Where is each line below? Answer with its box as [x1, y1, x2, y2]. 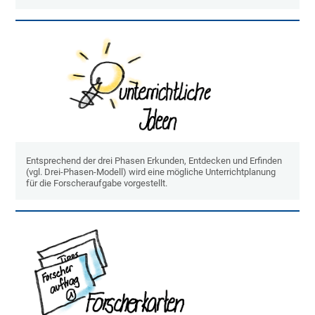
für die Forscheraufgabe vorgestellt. [26, 178, 168, 189]
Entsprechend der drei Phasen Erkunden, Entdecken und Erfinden [26, 155, 283, 167]
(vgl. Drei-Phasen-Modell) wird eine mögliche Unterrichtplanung [26, 167, 276, 178]
